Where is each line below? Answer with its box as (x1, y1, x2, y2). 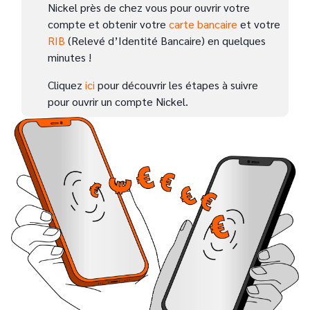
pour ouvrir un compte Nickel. (48, 94, 188, 109)
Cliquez (48, 77, 85, 92)
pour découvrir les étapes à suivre (95, 77, 258, 92)
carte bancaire (169, 17, 237, 31)
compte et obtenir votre (48, 17, 169, 31)
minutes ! (48, 50, 91, 64)
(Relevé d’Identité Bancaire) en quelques (65, 33, 266, 48)
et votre (237, 17, 280, 31)
